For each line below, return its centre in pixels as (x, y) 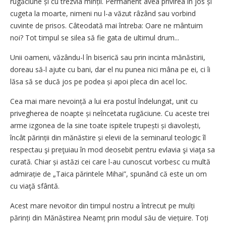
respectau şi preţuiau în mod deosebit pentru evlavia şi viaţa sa (112, 149)
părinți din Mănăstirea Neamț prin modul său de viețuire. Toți (109, 217)
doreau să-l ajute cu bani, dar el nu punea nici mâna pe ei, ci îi (110, 69)
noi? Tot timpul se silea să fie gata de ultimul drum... (95, 37)
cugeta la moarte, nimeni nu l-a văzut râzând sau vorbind (103, 13)
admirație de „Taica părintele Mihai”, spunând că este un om (108, 174)
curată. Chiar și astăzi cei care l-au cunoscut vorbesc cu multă (110, 161)
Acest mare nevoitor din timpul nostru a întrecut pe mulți (102, 205)
